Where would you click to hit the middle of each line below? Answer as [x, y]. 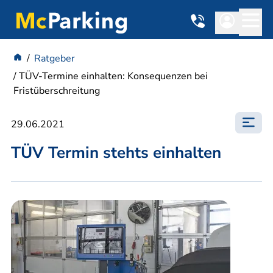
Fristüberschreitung [57, 90]
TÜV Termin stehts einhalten [116, 152]
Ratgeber [55, 58]
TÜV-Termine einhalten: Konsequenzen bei [113, 76]
